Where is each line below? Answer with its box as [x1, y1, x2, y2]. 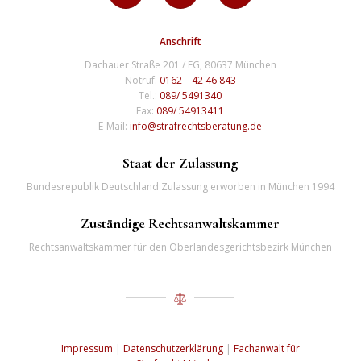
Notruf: [124, 73, 160, 87]
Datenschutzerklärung [122, 341, 223, 355]
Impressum [60, 341, 113, 355]
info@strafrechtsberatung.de [130, 118, 263, 133]
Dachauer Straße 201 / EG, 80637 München [84, 57, 276, 72]
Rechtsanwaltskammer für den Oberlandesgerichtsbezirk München [28, 240, 332, 255]
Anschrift [159, 34, 201, 48]
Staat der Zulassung [122, 153, 239, 172]
